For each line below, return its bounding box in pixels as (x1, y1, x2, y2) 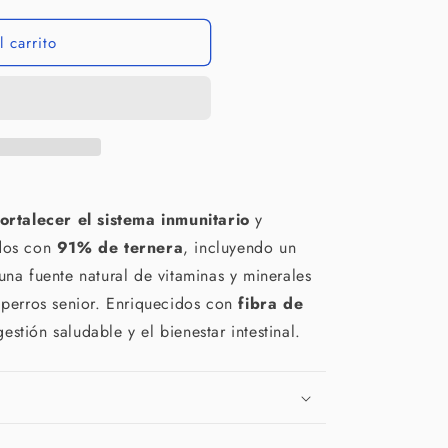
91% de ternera (56, 236, 184, 259)
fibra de (238, 292, 304, 315)
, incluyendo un (183, 236, 297, 259)
